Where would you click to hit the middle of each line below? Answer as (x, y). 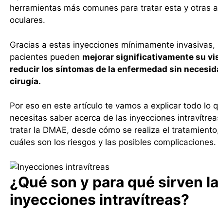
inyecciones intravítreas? (100, 199)
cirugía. (25, 81)
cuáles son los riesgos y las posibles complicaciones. (113, 142)
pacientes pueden (46, 57)
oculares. (29, 20)
